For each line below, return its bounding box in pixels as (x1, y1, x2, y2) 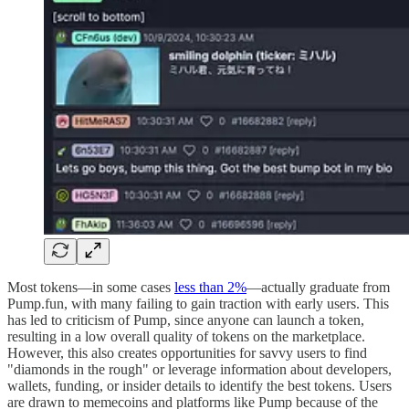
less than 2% (174, 278, 246, 295)
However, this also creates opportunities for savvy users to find (7, 344, 367, 361)
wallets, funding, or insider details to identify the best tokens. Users (7, 377, 392, 393)
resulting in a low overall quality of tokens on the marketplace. (7, 328, 365, 344)
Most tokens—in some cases (7, 278, 174, 295)
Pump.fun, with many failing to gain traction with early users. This (7, 295, 389, 311)
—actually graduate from (246, 278, 390, 295)
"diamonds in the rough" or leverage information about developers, (7, 361, 392, 377)
